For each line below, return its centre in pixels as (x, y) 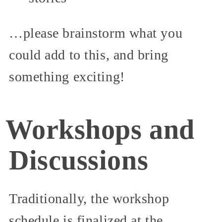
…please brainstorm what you (96, 33)
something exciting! (67, 77)
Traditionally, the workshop (89, 199)
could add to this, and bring (89, 55)
